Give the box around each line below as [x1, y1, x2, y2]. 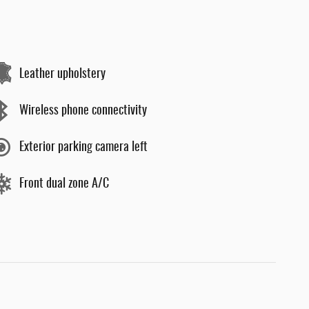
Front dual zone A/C [19, 177, 109, 190]
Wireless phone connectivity [19, 104, 147, 117]
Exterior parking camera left [19, 141, 148, 154]
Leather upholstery [19, 68, 106, 81]
